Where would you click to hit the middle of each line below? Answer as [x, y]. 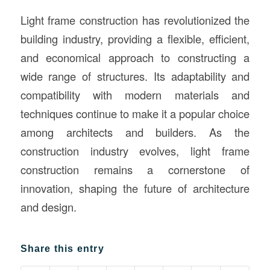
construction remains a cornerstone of [135, 169]
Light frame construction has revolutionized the [135, 20]
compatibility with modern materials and [135, 94]
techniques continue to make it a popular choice [135, 113]
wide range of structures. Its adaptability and [135, 76]
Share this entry [62, 249]
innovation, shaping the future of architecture [135, 188]
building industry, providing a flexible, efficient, [135, 38]
